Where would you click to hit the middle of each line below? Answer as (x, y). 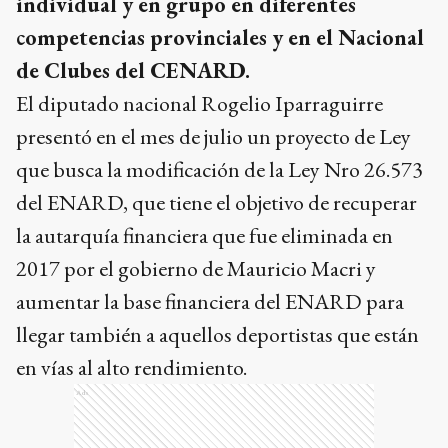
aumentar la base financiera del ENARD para (210, 301)
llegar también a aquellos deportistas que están (217, 334)
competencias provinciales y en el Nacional (220, 37)
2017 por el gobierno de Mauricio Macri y (196, 268)
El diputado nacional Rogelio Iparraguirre (199, 103)
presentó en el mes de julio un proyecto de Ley (213, 136)
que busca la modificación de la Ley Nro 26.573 (219, 169)
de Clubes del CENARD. (133, 70)
